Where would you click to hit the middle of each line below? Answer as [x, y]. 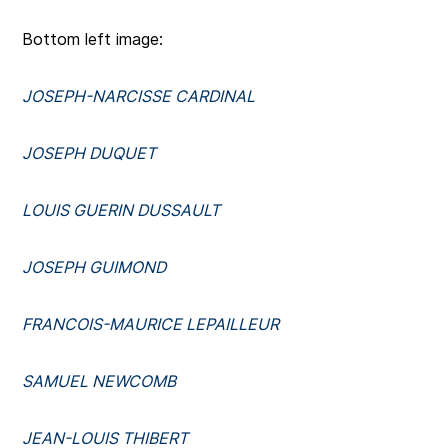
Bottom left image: [93, 39]
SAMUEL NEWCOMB [99, 381]
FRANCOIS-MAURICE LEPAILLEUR [151, 324]
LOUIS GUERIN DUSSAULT [121, 210]
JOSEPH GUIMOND [94, 267]
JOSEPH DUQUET [89, 153]
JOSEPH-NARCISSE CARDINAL [139, 96]
